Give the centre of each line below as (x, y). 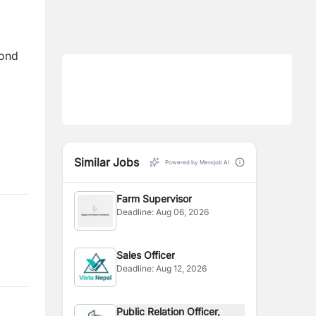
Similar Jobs (107, 162)
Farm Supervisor (154, 199)
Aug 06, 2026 (183, 212)
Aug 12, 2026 (182, 268)
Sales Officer (146, 255)
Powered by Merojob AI (197, 162)
